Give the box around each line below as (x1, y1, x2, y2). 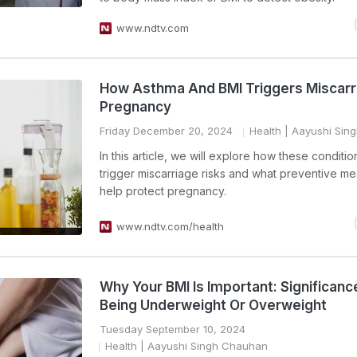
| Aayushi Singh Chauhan (137, 339, 268, 352)
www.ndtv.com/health (116, 220, 224, 233)
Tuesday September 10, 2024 (100, 323, 245, 335)
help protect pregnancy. (100, 184, 226, 198)
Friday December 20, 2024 (100, 124, 233, 137)
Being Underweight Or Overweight (100, 297, 327, 313)
